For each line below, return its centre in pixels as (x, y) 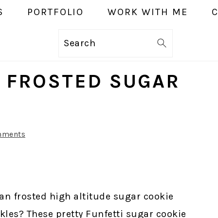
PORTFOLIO (55, 12)
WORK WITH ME (147, 12)
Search (81, 43)
